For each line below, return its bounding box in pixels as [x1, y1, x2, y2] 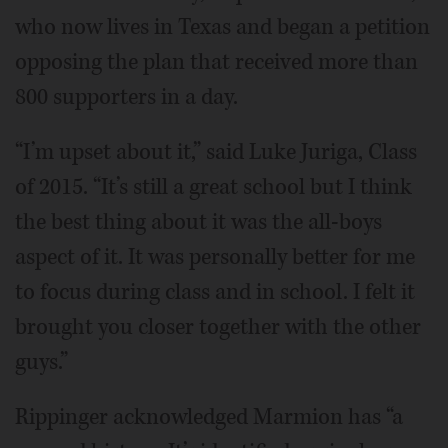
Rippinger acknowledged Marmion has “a [15, 402, 403, 433]
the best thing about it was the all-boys [15, 207, 382, 238]
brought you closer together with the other [15, 312, 421, 343]
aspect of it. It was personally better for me [15, 242, 415, 273]
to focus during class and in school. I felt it [15, 277, 415, 308]
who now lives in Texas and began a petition [15, 12, 430, 43]
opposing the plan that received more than [15, 47, 418, 78]
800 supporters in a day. [15, 82, 238, 113]
